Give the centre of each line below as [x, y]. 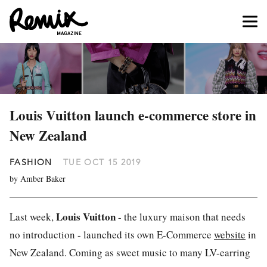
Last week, [33, 217]
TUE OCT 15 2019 [102, 162]
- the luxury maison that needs [181, 217]
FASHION [31, 162]
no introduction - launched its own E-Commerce [112, 235]
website [230, 235]
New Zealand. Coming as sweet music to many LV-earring [130, 252]
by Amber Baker [38, 178]
